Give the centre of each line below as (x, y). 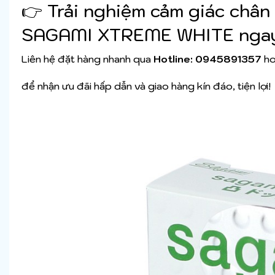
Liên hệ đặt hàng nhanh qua (87, 59)
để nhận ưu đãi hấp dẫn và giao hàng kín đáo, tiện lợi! (146, 86)
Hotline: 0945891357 (207, 59)
